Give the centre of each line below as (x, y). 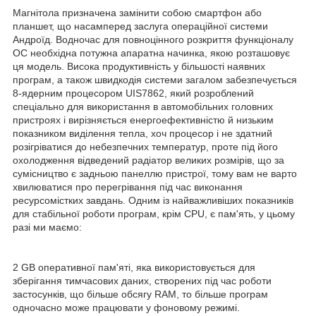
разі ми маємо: (47, 227)
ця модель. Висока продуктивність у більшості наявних (139, 67)
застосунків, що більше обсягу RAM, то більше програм (140, 294)
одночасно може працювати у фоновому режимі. (126, 308)
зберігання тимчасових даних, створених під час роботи (142, 281)
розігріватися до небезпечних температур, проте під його (145, 147)
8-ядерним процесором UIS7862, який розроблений (133, 93)
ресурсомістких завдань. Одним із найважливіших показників (153, 201)
